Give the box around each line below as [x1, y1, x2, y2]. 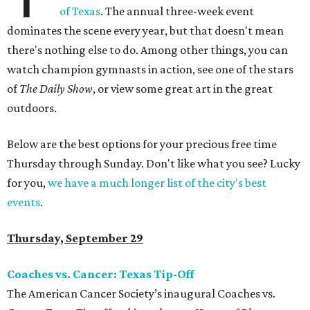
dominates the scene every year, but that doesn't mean [7, 24, 284, 38]
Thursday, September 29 [7, 231, 143, 246]
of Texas [60, 4, 101, 19]
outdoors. [7, 101, 57, 116]
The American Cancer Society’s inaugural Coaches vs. [7, 286, 275, 301]
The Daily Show [19, 82, 93, 96]
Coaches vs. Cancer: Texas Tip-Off [7, 267, 194, 282]
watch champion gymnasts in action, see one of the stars [7, 62, 293, 77]
